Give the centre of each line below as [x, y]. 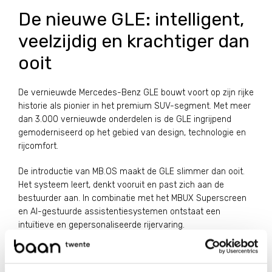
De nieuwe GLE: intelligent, [131, 19]
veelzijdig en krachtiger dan [134, 41]
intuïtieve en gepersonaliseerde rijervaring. [101, 225]
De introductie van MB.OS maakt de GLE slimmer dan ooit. [131, 172]
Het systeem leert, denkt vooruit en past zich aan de [121, 185]
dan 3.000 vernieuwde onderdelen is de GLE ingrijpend [125, 119]
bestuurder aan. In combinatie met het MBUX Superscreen [132, 198]
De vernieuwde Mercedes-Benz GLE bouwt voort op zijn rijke [136, 93]
